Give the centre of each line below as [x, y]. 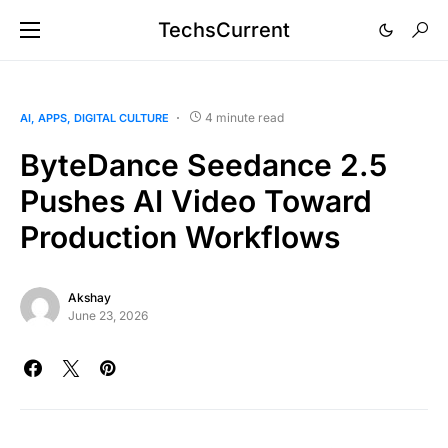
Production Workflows [180, 237]
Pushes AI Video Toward [196, 201]
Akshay [89, 297]
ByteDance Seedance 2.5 [203, 165]
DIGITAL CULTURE [121, 118]
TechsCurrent [224, 30]
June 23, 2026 [108, 315]
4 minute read [244, 117]
